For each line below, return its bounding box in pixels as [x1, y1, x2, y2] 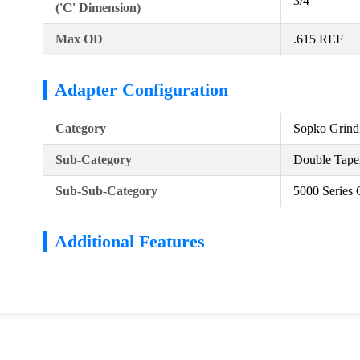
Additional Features [55, 231, 205, 252]
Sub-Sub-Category [55, 184, 157, 198]
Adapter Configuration [55, 80, 228, 100]
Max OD [55, 32, 103, 47]
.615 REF [293, 32, 343, 47]
